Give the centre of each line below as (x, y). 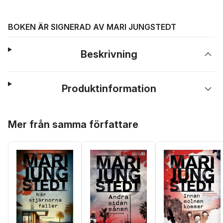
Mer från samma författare (73, 124)
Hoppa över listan (39, 117)
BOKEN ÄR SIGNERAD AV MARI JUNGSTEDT (92, 27)
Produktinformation (109, 89)
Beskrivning (109, 54)
